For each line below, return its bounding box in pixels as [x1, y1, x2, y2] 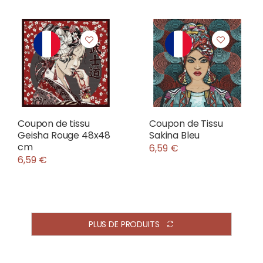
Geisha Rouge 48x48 [18, 129, 111, 142]
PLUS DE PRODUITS [88, 218, 160, 230]
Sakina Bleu [149, 129, 200, 142]
